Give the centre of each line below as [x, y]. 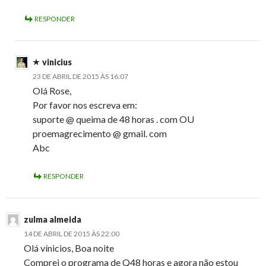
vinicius [57, 62]
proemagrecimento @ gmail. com [100, 134]
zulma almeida [53, 220]
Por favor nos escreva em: [85, 105]
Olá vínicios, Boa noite [69, 248]
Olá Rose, [52, 91]
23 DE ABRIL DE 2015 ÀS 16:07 [80, 77]
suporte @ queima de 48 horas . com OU [113, 119]
